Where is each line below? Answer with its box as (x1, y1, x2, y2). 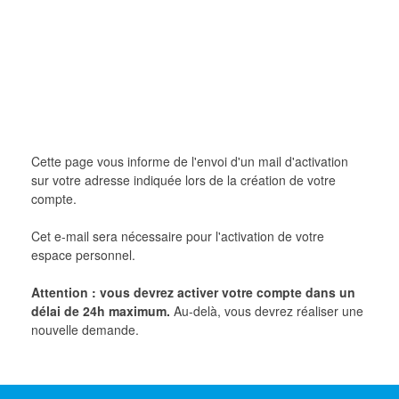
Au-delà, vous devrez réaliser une (170, 302, 364, 321)
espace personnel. (31, 246, 136, 265)
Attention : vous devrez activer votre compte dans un (31, 283, 356, 302)
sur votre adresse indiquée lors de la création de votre (31, 171, 337, 190)
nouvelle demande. (31, 321, 140, 339)
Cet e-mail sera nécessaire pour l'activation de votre (31, 227, 325, 246)
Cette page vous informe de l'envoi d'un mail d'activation (31, 152, 349, 171)
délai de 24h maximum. (31, 302, 171, 321)
